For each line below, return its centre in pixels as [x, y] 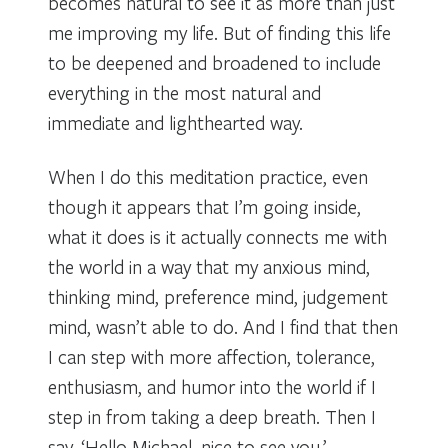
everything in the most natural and [184, 92]
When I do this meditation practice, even [208, 176]
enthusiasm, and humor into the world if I [212, 386]
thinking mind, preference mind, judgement [218, 296]
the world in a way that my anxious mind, [209, 266]
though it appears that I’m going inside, [204, 206]
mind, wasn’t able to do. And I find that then [223, 326]
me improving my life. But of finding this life [219, 32]
